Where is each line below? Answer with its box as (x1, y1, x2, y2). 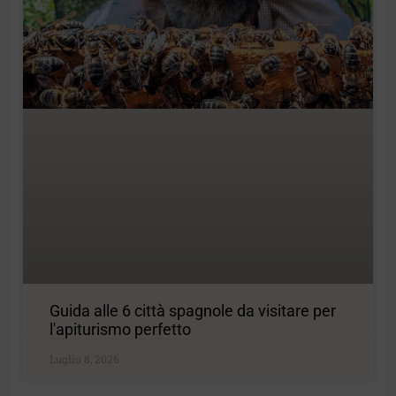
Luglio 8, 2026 (49, 351, 120, 366)
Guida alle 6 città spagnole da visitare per (49, 301, 337, 320)
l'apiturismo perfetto (49, 319, 192, 339)
